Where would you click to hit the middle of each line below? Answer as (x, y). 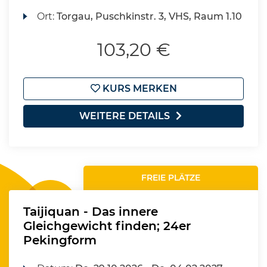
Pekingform (60, 240)
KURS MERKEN (138, 89)
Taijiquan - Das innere (91, 212)
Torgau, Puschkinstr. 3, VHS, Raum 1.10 (150, 16)
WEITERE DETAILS (125, 116)
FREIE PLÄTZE (171, 178)
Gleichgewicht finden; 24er (107, 226)
